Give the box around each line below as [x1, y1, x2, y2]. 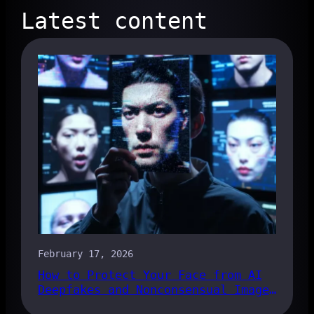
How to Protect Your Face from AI [37, 268, 262, 282]
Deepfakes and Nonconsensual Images [37, 283, 276, 296]
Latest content [20, 8, 207, 34]
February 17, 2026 [37, 248, 133, 259]
